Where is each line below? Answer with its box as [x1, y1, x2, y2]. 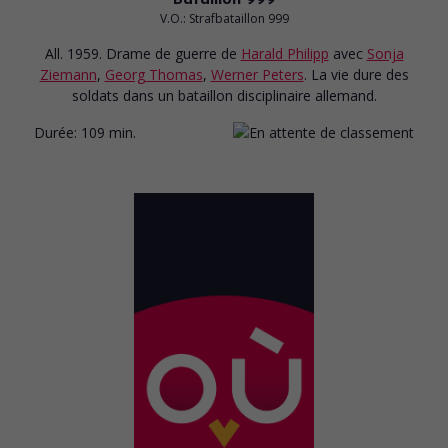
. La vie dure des [303, 64, 409, 84]
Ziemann [39, 64, 97, 84]
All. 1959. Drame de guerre [44, 43, 221, 63]
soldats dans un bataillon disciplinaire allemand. [71, 85, 377, 105]
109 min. [81, 122, 136, 142]
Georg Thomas [104, 64, 203, 84]
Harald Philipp [240, 43, 329, 63]
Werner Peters [210, 64, 304, 84]
